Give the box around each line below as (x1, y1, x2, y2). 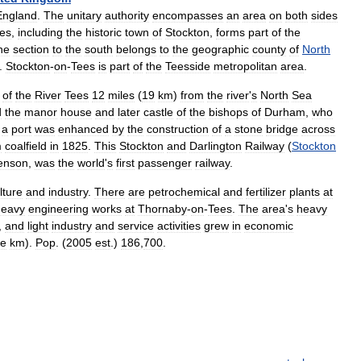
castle (143, 106, 173, 118)
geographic (192, 43, 249, 56)
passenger (138, 156, 192, 169)
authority (105, 9, 149, 22)
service (118, 219, 154, 232)
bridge (266, 122, 298, 135)
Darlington (189, 139, 242, 152)
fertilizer (246, 185, 286, 198)
